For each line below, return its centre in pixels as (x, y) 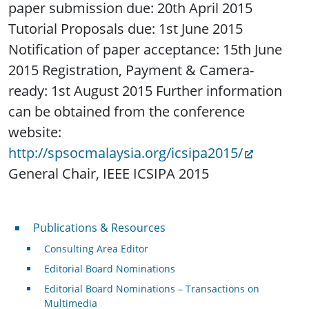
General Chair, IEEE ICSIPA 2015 (109, 174)
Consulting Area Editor (96, 249)
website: (35, 132)
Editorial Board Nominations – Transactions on (151, 289)
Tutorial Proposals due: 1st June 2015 (126, 29)
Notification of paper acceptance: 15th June (145, 50)
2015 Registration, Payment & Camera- (131, 70)
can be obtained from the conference (127, 112)
